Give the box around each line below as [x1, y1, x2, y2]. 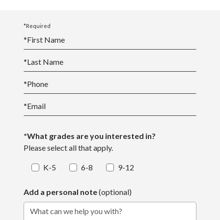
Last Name [27, 57, 63, 67]
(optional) [99, 187, 132, 197]
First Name [27, 35, 65, 45]
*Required [24, 23, 51, 29]
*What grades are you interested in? [24, 131, 156, 141]
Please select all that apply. [24, 143, 113, 153]
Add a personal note [24, 187, 99, 197]
